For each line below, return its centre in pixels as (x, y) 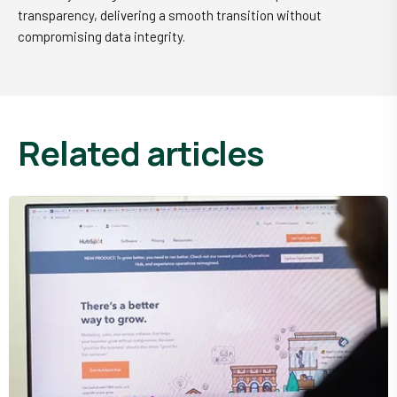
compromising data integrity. (101, 36)
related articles (152, 152)
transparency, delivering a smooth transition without (170, 15)
